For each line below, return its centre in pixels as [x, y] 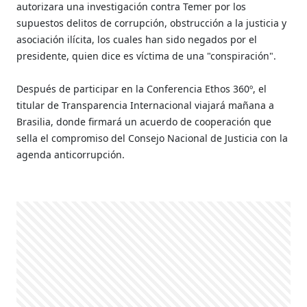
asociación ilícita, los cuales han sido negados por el [137, 39]
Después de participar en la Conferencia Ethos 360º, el [142, 88]
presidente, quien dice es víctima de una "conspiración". [147, 56]
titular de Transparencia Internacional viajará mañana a [146, 105]
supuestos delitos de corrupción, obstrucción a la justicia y [152, 23]
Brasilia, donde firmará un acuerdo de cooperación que [144, 121]
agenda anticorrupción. [72, 154]
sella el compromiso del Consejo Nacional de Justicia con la [152, 138]
